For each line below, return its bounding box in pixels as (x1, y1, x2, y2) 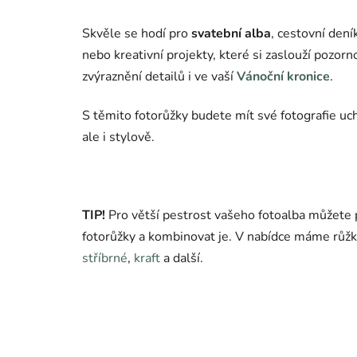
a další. (160, 249, 206, 268)
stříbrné (82, 249, 127, 268)
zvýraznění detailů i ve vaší (82, 68, 237, 86)
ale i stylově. (82, 128, 158, 147)
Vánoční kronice (237, 68, 330, 86)
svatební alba (191, 25, 271, 43)
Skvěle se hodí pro (82, 25, 191, 43)
